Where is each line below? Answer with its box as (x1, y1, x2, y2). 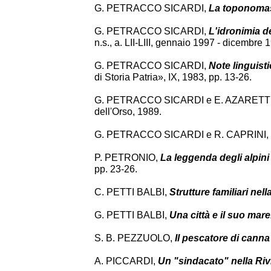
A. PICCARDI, (94, 256, 158, 266)
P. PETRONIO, (94, 152, 160, 163)
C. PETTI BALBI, (94, 187, 169, 197)
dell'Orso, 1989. (94, 106, 162, 117)
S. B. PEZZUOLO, (94, 233, 175, 243)
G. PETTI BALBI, (94, 210, 169, 220)
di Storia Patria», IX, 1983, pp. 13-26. (94, 72, 252, 82)
